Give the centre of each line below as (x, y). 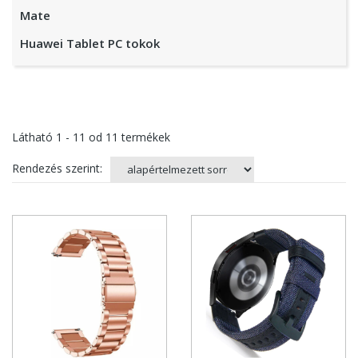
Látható (34, 137)
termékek (144, 137)
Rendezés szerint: (57, 168)
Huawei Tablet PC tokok (90, 43)
